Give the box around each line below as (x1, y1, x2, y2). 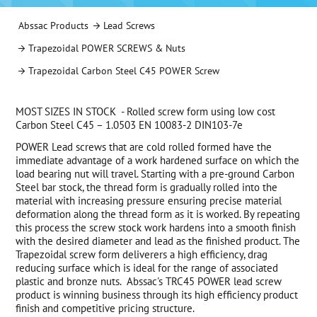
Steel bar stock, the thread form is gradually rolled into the (16, 180, 278, 195)
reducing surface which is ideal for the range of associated (16, 261, 279, 275)
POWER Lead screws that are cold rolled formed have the (16, 140, 272, 154)
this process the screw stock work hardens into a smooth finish (16, 221, 296, 235)
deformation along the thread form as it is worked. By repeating (16, 207, 301, 221)
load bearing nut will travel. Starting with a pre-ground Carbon (16, 167, 295, 181)
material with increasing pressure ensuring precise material (16, 194, 282, 208)
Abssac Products (18, 18, 88, 32)
